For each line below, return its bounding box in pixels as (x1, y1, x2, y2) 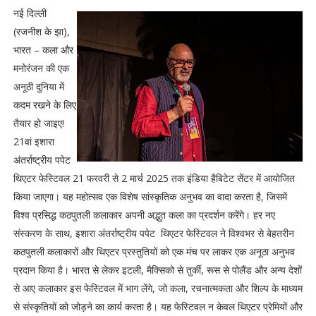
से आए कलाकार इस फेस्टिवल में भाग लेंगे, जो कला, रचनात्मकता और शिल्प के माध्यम (13, 281, 303, 295)
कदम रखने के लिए (13, 98, 76, 111)
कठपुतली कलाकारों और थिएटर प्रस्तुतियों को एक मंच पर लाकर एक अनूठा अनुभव (13, 245, 295, 258)
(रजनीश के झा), (13, 25, 70, 38)
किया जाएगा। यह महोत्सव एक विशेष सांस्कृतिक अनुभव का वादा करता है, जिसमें (13, 190, 287, 203)
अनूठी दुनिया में (13, 80, 64, 93)
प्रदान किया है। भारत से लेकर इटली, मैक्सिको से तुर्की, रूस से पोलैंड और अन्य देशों (13, 263, 302, 276)
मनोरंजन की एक (13, 61, 69, 75)
